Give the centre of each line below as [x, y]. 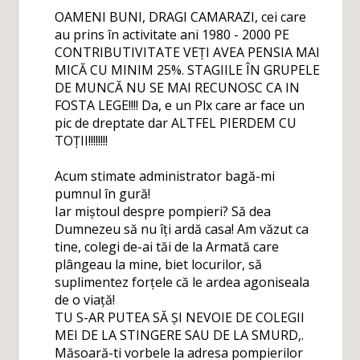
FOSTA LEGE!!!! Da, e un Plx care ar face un [180, 105]
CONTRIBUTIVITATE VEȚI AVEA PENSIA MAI [188, 52]
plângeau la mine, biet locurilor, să [159, 264]
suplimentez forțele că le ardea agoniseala [182, 282]
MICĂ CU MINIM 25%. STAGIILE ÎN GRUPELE [188, 70]
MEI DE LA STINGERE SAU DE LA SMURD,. [180, 335]
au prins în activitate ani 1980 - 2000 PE [172, 35]
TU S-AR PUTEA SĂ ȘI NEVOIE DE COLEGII [180, 317]
